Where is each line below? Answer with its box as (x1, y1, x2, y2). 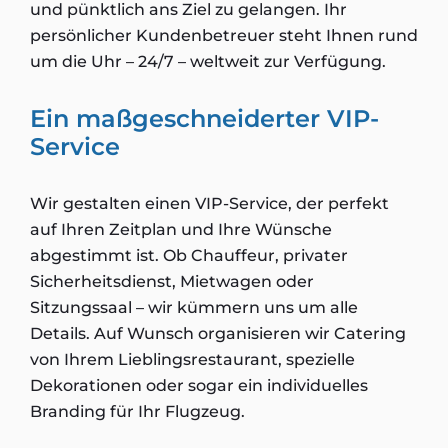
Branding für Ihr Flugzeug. (30, 402, 245, 421)
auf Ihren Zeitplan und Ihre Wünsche (30, 220, 332, 239)
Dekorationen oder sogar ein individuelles (30, 376, 368, 395)
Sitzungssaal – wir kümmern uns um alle (30, 298, 358, 317)
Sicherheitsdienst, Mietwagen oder (30, 272, 314, 291)
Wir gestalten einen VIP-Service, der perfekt (30, 194, 389, 213)
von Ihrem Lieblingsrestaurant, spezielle (30, 350, 355, 369)
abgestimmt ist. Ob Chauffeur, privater (30, 246, 348, 265)
